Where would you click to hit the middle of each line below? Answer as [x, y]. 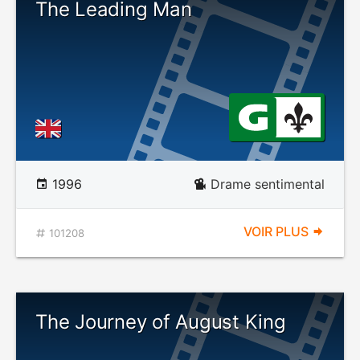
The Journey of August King [161, 322]
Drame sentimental [268, 184]
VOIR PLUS [278, 231]
